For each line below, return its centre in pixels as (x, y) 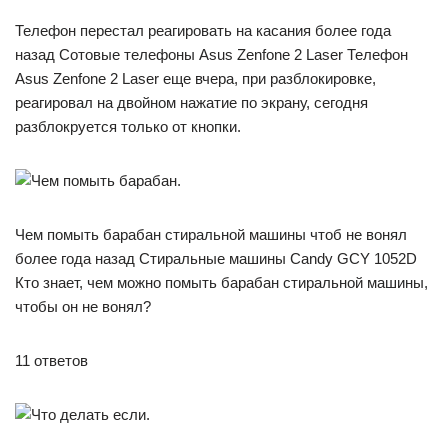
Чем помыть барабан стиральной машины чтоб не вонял (211, 234)
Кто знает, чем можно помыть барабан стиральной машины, (221, 282)
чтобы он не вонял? (83, 306)
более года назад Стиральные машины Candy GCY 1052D (216, 258)
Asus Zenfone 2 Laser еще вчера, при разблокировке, (195, 78)
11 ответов (51, 360)
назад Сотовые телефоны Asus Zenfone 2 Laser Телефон (211, 54)
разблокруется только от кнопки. (128, 126)
